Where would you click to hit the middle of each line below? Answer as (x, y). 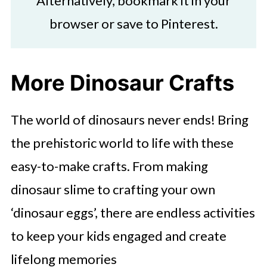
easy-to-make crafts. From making (109, 166)
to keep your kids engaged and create (118, 235)
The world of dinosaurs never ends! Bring (129, 119)
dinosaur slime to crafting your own (113, 189)
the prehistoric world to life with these (122, 142)
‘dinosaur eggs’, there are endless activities (133, 212)
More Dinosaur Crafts (122, 83)
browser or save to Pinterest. (133, 23)
